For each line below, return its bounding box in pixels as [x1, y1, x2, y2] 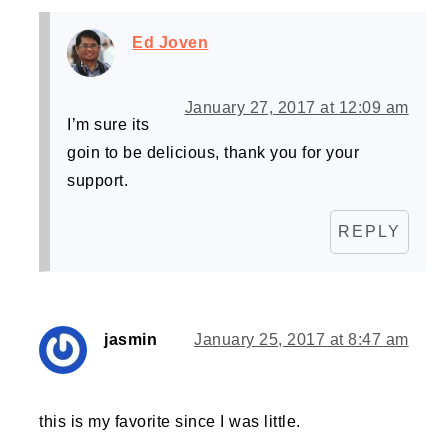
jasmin [104, 331, 158, 349]
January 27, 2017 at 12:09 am [184, 99, 409, 117]
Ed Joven [132, 34, 209, 52]
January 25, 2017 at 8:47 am [194, 331, 409, 349]
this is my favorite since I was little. [39, 413, 301, 431]
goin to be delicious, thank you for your [67, 144, 360, 162]
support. [67, 172, 129, 190]
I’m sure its [67, 116, 150, 134]
